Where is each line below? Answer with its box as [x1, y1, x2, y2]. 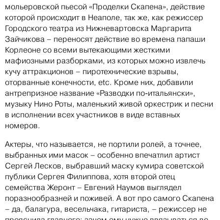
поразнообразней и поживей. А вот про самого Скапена [5, 193, 214, 203]
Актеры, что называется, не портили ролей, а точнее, [5, 139, 202, 149]
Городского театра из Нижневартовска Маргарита [5, 23, 192, 33]
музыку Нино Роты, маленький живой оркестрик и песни [5, 99, 213, 109]
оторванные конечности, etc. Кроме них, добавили [5, 77, 193, 87]
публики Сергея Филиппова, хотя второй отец [5, 171, 175, 181]
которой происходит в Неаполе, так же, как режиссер [5, 12, 203, 22]
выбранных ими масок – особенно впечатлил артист [5, 150, 200, 160]
